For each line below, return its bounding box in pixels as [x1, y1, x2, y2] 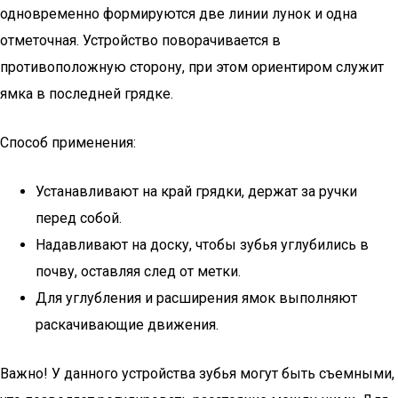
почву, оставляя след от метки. [36, 263, 241, 280]
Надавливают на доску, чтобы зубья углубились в [36, 236, 369, 253]
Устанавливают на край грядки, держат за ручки [36, 183, 357, 200]
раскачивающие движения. [36, 316, 219, 333]
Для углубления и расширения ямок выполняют [36, 290, 357, 306]
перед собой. [36, 210, 122, 227]
